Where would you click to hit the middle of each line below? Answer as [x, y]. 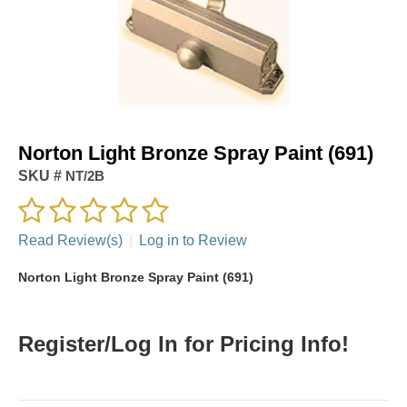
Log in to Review [193, 240]
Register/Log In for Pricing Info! [184, 343]
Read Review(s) [70, 240]
